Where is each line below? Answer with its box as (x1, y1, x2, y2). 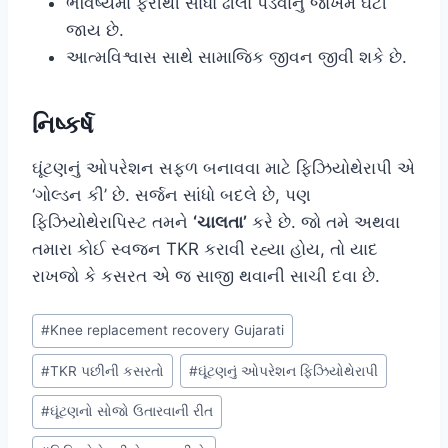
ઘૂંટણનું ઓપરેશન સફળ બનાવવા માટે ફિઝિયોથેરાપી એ (32, 157, 415, 178)
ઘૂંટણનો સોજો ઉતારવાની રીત (50, 403, 214, 420)
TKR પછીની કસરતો (50, 362, 165, 379)
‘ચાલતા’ (193, 211, 247, 232)
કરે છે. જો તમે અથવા (247, 211, 400, 232)
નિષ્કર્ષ (32, 109, 93, 139)
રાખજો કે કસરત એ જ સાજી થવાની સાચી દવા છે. (32, 265, 380, 286)
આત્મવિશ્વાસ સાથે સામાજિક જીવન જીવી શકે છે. (66, 46, 407, 67)
